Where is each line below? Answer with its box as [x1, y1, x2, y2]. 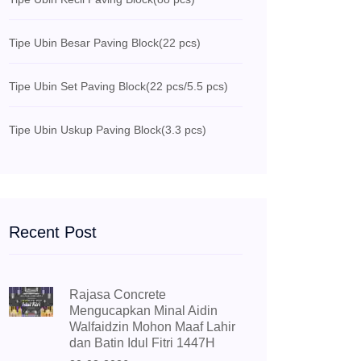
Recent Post [9, 223, 97, 242]
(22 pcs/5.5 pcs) [146, 80, 228, 93]
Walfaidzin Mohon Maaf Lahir [68, 320, 235, 334]
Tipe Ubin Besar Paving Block [9, 36, 159, 50]
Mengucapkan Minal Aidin [68, 304, 218, 318]
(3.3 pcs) [161, 123, 206, 137]
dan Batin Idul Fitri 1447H [68, 336, 215, 351]
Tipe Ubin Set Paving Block [9, 80, 146, 93]
